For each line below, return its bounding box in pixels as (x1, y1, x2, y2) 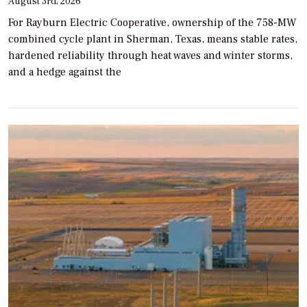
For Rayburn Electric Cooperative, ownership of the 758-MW (8, 15, 297, 29)
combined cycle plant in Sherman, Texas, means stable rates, (8, 32, 297, 46)
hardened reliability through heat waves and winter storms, (8, 48, 293, 62)
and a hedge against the (8, 64, 121, 79)
